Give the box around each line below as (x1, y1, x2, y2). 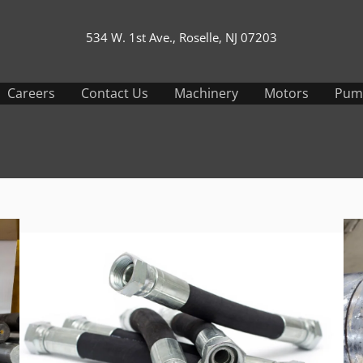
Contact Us (80, 84, 148, 102)
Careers (6, 84, 55, 102)
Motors (263, 84, 309, 102)
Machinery (173, 84, 238, 102)
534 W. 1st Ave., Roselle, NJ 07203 (86, 28, 277, 45)
